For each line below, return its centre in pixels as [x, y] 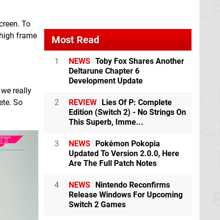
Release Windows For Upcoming [126, 195]
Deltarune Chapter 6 [104, 71]
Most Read [75, 40]
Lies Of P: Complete [136, 103]
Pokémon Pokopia [127, 144]
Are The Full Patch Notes [113, 164]
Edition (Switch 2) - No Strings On [127, 112]
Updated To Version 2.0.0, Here [124, 154]
